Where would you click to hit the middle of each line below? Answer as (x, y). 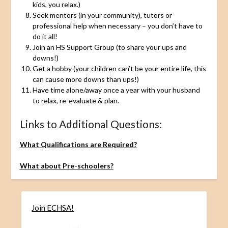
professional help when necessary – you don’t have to (117, 25)
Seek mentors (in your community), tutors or (102, 15)
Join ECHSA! (53, 208)
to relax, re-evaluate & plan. (76, 100)
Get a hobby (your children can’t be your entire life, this (119, 68)
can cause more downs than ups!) (85, 79)
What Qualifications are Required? (78, 144)
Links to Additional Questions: (91, 124)
